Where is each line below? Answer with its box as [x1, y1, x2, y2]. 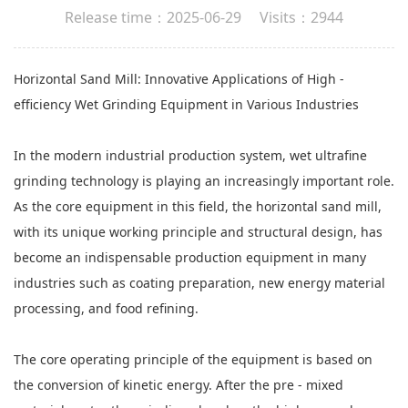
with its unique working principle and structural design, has [14, 223, 382, 240]
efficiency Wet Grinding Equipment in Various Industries [14, 96, 359, 113]
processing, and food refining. [14, 300, 199, 317]
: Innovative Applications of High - [138, 70, 344, 87]
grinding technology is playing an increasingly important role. [14, 172, 394, 189]
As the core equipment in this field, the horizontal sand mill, [14, 198, 382, 215]
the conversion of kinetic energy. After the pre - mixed [14, 376, 343, 393]
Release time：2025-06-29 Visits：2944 [65, 7, 343, 27]
